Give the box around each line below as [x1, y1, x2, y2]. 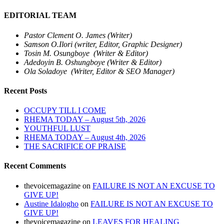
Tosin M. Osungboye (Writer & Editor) [24, 48, 148, 57]
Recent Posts [4, 86, 47, 95]
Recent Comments [4, 161, 66, 170]
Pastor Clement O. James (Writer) [24, 30, 132, 39]
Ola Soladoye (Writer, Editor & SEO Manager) [24, 66, 174, 75]
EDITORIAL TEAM [4, 11, 76, 20]
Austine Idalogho [24, 199, 78, 208]
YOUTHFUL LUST [24, 124, 90, 133]
